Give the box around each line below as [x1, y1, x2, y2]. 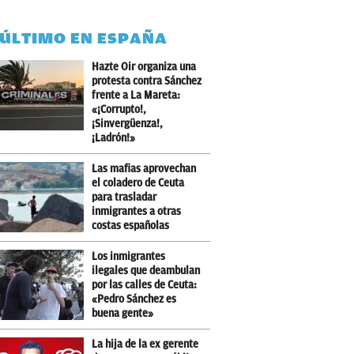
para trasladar [92, 191, 157, 203]
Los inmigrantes [92, 250, 166, 262]
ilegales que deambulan [92, 265, 201, 277]
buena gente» [92, 307, 154, 319]
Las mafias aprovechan [92, 163, 197, 175]
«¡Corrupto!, [92, 104, 147, 115]
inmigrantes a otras [92, 205, 182, 217]
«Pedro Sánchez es [92, 293, 177, 305]
